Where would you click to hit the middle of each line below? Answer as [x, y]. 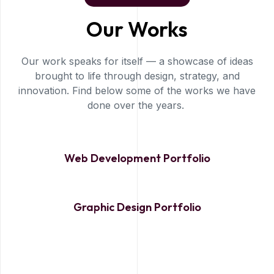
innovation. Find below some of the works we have [137, 91]
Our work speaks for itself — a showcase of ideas [137, 61]
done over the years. [137, 105]
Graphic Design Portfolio [137, 207]
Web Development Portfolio [137, 158]
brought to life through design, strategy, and [137, 76]
